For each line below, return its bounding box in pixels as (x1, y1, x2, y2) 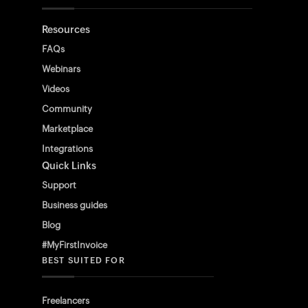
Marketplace (41, 124, 93, 134)
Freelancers (41, 296, 89, 306)
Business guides (41, 200, 107, 210)
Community (41, 104, 92, 114)
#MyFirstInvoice (41, 240, 107, 250)
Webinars (41, 64, 80, 74)
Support (41, 180, 76, 190)
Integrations (41, 144, 93, 154)
